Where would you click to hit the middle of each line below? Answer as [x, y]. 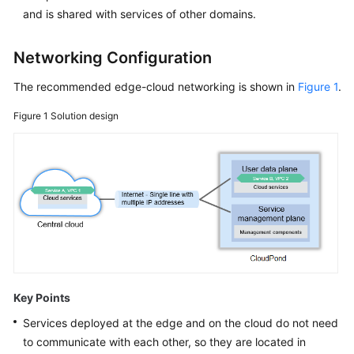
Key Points [42, 297]
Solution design [85, 116]
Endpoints [54, 83]
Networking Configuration [113, 58]
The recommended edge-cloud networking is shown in [156, 87]
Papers [47, 47]
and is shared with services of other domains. [139, 14]
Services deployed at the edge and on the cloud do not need [181, 322]
